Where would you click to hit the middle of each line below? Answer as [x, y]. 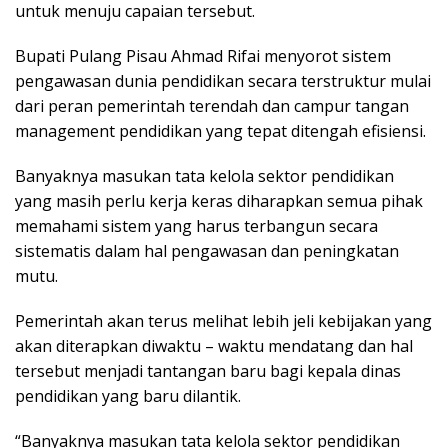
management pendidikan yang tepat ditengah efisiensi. [220, 130]
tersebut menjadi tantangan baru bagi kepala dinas [208, 370]
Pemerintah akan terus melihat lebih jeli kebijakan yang [223, 320]
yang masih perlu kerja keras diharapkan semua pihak [219, 200]
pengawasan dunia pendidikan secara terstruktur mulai [223, 80]
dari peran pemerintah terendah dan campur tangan [212, 105]
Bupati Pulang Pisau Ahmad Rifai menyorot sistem [203, 55]
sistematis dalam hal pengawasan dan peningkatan [207, 250]
